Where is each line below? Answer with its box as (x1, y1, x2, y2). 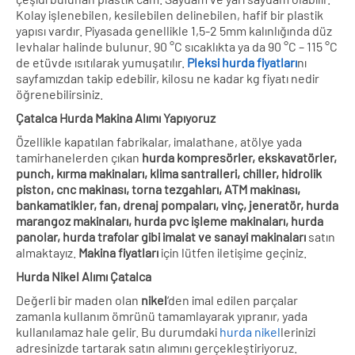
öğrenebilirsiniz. (16, 86, 103, 101)
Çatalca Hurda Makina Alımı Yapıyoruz (16, 109, 216, 125)
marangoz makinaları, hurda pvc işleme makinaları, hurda (16, 212, 323, 228)
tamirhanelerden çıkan (16, 149, 142, 165)
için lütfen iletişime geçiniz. (158, 244, 307, 260)
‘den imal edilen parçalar (167, 292, 298, 307)
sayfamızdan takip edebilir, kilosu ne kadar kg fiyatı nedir (16, 70, 319, 86)
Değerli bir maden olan (16, 292, 141, 307)
